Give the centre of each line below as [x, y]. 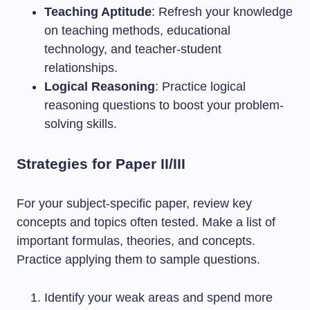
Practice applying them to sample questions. [138, 259]
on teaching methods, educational [137, 30]
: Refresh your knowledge [222, 12]
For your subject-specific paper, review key [134, 203]
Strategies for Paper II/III [101, 164]
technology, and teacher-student [133, 49]
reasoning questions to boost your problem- [164, 105]
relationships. [81, 68]
